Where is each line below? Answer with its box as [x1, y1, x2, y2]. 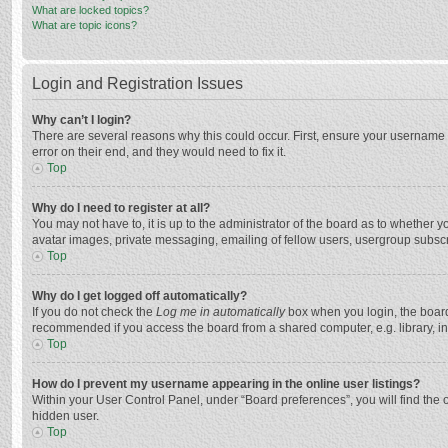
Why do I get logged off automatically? [32, 289, 247, 303]
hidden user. [32, 409, 99, 423]
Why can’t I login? [32, 113, 131, 127]
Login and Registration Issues [32, 75, 243, 92]
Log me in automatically [156, 305, 285, 319]
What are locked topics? [32, 4, 149, 16]
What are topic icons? [32, 19, 137, 31]
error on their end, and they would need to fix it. [32, 145, 286, 159]
